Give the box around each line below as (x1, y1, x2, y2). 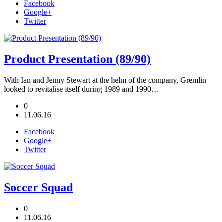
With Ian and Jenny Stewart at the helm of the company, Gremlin (4, 75, 206, 84)
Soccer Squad (4, 180, 73, 194)
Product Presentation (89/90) (4, 52, 151, 65)
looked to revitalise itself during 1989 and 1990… (4, 84, 159, 93)
